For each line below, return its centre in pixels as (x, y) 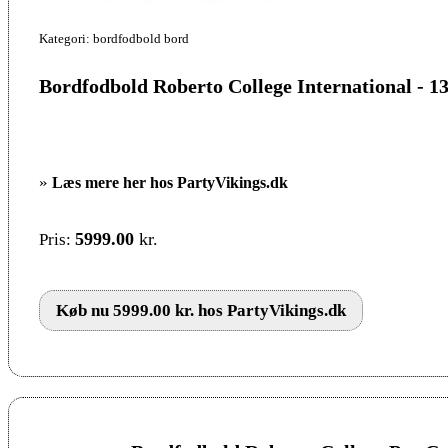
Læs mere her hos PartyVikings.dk (170, 183)
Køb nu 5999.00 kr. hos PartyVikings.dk (201, 311)
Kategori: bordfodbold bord (114, 39)
